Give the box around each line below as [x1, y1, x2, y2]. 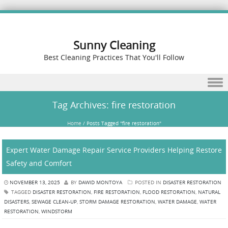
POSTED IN [133, 179, 163, 186]
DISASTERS [4, 198, 29, 205]
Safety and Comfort [6, 158, 72, 168]
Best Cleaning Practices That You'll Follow [44, 52, 184, 62]
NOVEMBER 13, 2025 [10, 179, 60, 186]
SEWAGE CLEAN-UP [32, 198, 77, 205]
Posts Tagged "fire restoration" [87, 120, 162, 127]
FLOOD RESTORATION [142, 188, 195, 195]
